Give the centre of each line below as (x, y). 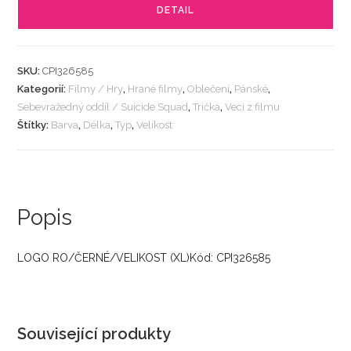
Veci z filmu (253, 107)
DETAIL (175, 10)
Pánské (251, 89)
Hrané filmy (156, 89)
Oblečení (209, 89)
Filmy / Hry (96, 89)
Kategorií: (43, 89)
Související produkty (94, 334)
